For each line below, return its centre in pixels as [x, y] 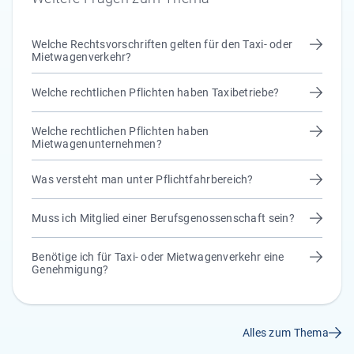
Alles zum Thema [285, 333]
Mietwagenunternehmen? [97, 144]
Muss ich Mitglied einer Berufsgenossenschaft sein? [163, 218]
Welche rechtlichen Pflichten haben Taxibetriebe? [156, 92]
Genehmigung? [70, 269]
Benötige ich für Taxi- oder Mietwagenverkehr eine [158, 257]
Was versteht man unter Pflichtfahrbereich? [143, 179]
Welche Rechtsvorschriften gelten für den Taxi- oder [162, 44]
